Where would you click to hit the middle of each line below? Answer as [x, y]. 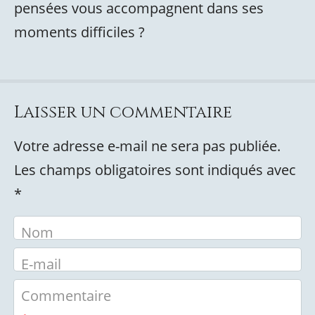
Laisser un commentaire [123, 112]
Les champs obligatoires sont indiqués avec [155, 170]
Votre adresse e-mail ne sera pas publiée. [147, 146]
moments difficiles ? [79, 32]
